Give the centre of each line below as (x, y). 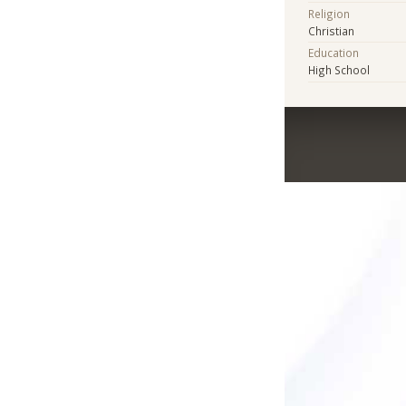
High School (339, 70)
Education (334, 53)
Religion (329, 13)
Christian (332, 30)
